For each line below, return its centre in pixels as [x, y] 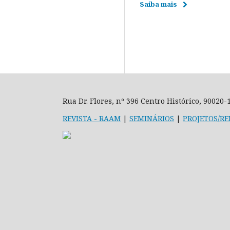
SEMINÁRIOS [152, 118]
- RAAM [106, 118]
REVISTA [77, 118]
